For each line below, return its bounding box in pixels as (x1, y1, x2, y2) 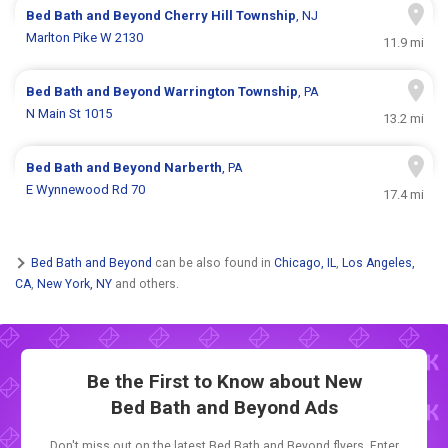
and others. (112, 276, 179, 291)
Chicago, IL (274, 255, 336, 270)
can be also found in (152, 255, 274, 270)
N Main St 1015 (26, 106, 113, 122)
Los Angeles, (342, 255, 415, 270)
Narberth (164, 160, 223, 176)
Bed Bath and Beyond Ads (110, 396, 338, 420)
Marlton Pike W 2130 (26, 30, 144, 46)
